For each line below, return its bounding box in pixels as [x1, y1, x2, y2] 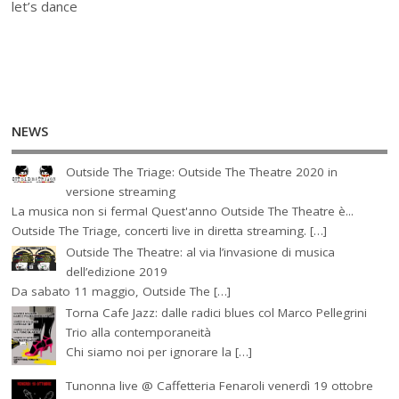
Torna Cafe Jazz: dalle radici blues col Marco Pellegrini [65, 304, 367, 321]
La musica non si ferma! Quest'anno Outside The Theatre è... [12, 202, 354, 219]
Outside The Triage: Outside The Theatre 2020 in [65, 163, 338, 180]
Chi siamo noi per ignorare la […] [65, 343, 252, 360]
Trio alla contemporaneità [65, 323, 211, 340]
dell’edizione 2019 [65, 263, 167, 280]
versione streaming [65, 183, 175, 199]
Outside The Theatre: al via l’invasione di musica [65, 243, 335, 260]
